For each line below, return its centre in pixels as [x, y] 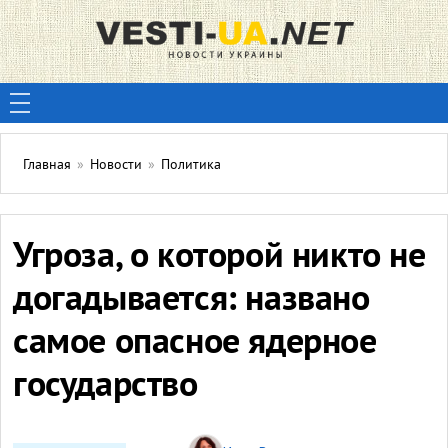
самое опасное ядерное [195, 344]
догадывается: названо [191, 301]
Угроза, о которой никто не [219, 258]
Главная [47, 165]
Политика [191, 165]
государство [105, 387]
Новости [116, 165]
